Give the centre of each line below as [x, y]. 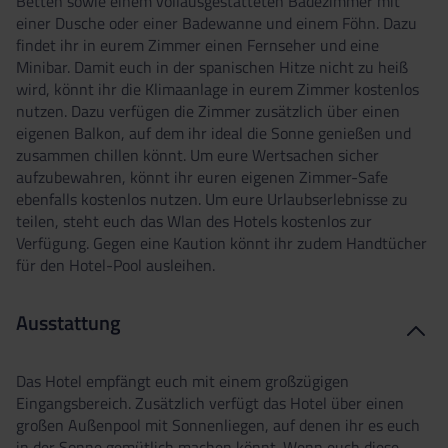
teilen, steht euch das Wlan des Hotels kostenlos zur [194, 220]
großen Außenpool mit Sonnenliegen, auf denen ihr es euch [218, 424]
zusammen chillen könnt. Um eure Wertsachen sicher [197, 154]
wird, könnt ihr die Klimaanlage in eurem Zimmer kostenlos [217, 88]
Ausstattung [68, 322]
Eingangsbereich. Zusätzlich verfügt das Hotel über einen [210, 402]
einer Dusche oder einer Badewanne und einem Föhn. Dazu [216, 22]
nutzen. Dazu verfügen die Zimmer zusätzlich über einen [208, 110]
